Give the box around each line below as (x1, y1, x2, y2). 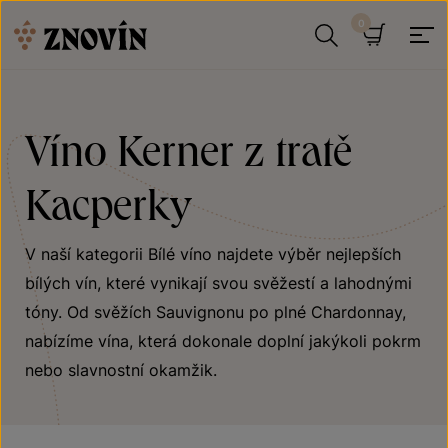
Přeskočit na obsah (2, 4, 147, 24)
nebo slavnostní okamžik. (25, 360, 217, 380)
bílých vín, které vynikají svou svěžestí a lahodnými (25, 273, 412, 293)
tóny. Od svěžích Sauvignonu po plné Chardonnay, (25, 302, 406, 322)
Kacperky (25, 177, 192, 229)
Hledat (350, 64, 400, 84)
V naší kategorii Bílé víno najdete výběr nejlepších (25, 244, 401, 264)
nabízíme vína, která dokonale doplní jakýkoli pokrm (25, 331, 421, 351)
